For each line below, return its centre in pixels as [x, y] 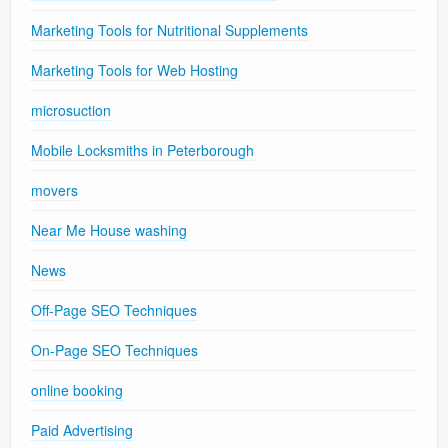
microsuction [71, 109]
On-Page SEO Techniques [114, 349]
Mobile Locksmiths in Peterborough [142, 149]
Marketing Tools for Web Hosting [134, 69]
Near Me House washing [109, 229]
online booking [77, 389]
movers [54, 189]
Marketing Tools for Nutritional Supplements [169, 29]
